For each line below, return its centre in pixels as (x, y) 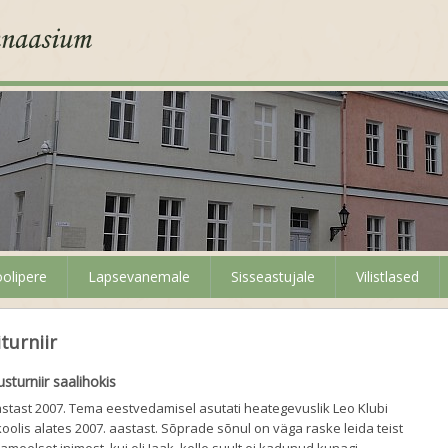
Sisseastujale (273, 276)
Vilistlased (387, 276)
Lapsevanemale (139, 276)
